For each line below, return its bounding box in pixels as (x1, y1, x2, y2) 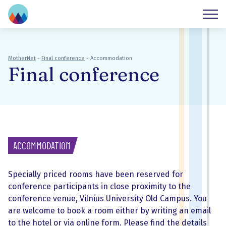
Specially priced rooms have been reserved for (8, 169, 183, 180)
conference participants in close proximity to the (8, 182, 191, 192)
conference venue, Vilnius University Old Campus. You (8, 194, 207, 204)
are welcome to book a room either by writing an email (8, 206, 211, 216)
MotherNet (8, 55, 36, 62)
